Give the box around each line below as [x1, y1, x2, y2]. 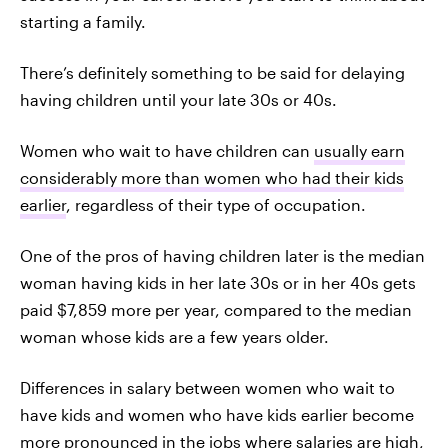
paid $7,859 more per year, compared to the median [20, 300, 412, 319]
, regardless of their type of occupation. [66, 195, 366, 214]
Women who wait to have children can [20, 141, 314, 160]
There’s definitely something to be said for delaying [20, 63, 405, 82]
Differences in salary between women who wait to [20, 378, 395, 397]
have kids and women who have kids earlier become [20, 405, 414, 424]
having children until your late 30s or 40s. [20, 90, 337, 109]
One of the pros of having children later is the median [20, 246, 425, 265]
